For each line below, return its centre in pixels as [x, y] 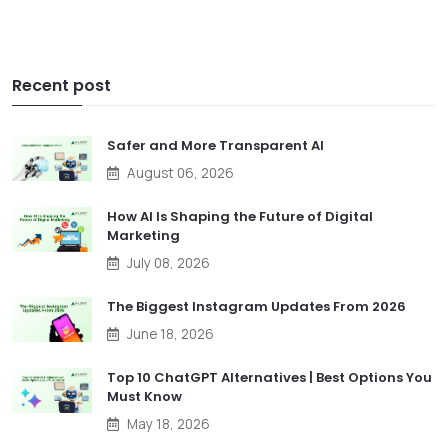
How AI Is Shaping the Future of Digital [240, 217]
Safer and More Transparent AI [215, 146]
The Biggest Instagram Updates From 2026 [256, 307]
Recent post [61, 86]
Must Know [144, 397]
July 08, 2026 [168, 263]
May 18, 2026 [168, 424]
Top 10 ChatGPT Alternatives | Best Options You [269, 378]
